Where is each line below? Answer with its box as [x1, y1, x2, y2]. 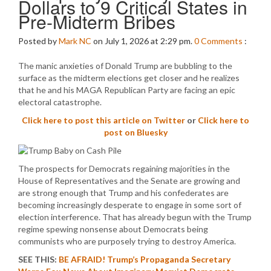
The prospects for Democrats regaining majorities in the [18, 163, 230, 174]
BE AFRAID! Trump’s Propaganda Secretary [59, 254, 230, 264]
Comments [201, 36, 243, 46]
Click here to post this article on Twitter [22, 115, 185, 125]
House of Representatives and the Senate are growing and [18, 175, 240, 186]
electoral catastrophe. [18, 97, 102, 107]
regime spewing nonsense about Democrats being [18, 224, 208, 234]
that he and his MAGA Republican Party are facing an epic [18, 85, 235, 95]
